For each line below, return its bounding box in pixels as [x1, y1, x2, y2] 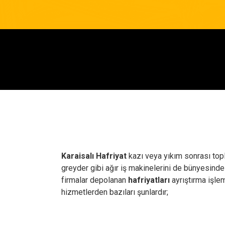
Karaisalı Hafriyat [61, 151, 127, 161]
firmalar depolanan [61, 175, 128, 185]
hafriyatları [128, 175, 170, 185]
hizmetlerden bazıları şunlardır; [61, 187, 168, 197]
